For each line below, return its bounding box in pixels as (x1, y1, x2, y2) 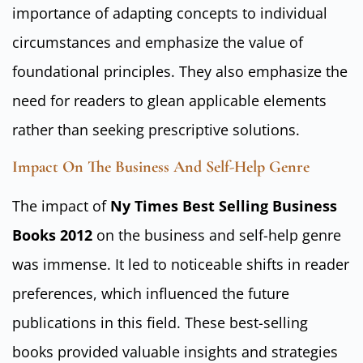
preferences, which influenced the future (12, 284, 289, 304)
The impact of (12, 196, 110, 216)
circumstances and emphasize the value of (12, 32, 303, 52)
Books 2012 (12, 225, 96, 246)
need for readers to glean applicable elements (12, 90, 327, 110)
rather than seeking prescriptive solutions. (12, 119, 300, 139)
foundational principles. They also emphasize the (12, 61, 348, 81)
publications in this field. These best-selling (12, 313, 308, 333)
